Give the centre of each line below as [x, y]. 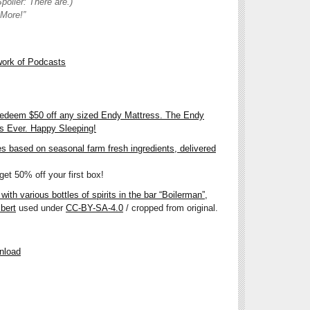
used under [41, 208]
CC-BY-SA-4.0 [94, 208]
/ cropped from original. [171, 208]
